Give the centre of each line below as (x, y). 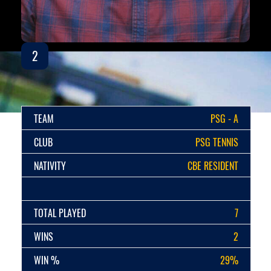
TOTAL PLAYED (60, 213)
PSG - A (224, 119)
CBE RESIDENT (213, 166)
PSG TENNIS (217, 142)
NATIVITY (50, 166)
